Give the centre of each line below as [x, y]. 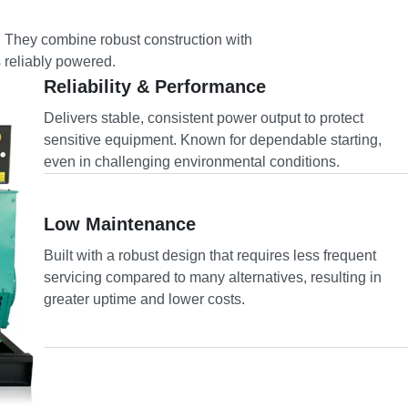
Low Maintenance [120, 224]
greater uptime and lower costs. [145, 300]
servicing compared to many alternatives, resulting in [213, 278]
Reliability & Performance [155, 87]
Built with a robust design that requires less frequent [210, 256]
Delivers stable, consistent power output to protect [204, 118]
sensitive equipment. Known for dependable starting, [213, 140]
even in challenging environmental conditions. [192, 162]
